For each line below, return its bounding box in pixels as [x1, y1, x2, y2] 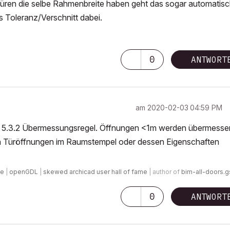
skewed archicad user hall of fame [43, 168, 147, 176]
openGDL [9, 168, 38, 176]
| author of [147, 168, 181, 176]
